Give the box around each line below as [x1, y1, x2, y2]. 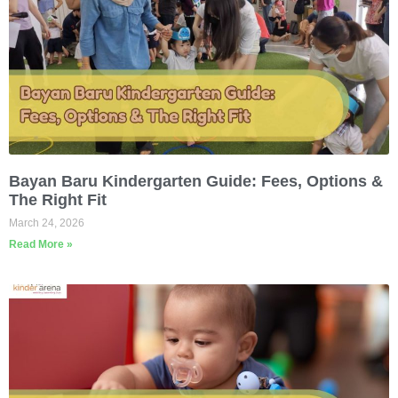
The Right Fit [9, 190, 107, 209]
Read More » [9, 237, 73, 251]
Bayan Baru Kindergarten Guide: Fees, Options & [9, 171, 383, 190]
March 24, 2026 [9, 216, 84, 229]
